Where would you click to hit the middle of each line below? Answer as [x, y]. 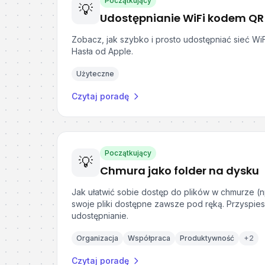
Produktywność [207, 238]
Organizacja [97, 238]
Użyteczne [95, 74]
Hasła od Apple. [102, 51]
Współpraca [149, 238]
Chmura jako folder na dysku [180, 171]
